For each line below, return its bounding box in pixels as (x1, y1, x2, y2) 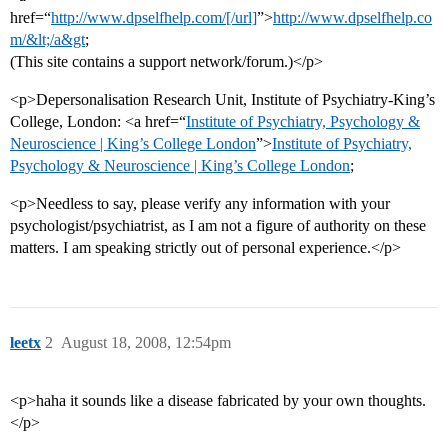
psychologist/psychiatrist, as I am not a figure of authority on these (10, 217, 426, 235)
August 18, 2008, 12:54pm (61, 334, 231, 352)
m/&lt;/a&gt (10, 31, 85, 49)
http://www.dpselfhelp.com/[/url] (51, 9, 257, 27)
